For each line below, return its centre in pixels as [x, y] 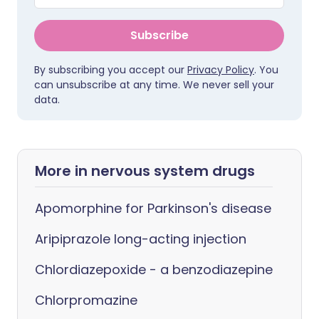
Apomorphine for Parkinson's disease [153, 208]
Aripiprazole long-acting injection [141, 239]
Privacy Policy [221, 70]
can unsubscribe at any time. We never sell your [154, 85]
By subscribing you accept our [111, 70]
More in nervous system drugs [145, 171]
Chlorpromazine [86, 300]
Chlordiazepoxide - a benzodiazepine [154, 270]
